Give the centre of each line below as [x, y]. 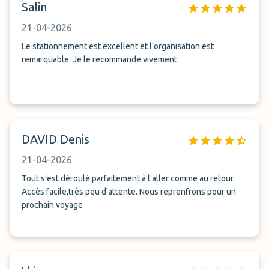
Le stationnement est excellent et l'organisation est [118, 46]
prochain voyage [52, 205]
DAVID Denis [56, 139]
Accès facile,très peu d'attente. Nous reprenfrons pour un [129, 192]
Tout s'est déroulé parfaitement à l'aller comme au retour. [128, 178]
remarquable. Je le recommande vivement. [100, 59]
